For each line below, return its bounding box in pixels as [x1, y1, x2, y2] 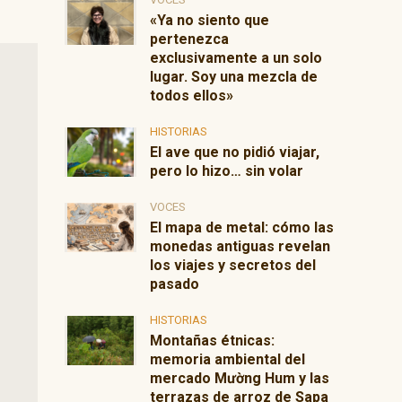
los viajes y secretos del [150, 257, 317, 274]
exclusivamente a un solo [150, 49, 323, 66]
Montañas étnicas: [150, 332, 275, 349]
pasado [150, 275, 200, 293]
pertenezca [150, 31, 230, 48]
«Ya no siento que [150, 12, 270, 29]
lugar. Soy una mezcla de [150, 68, 319, 85]
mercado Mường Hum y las [150, 370, 330, 387]
